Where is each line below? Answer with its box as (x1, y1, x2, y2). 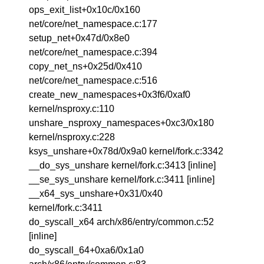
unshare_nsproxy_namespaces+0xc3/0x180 (29, 118, 214, 128)
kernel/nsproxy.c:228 (29, 132, 115, 142)
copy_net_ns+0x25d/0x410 (29, 61, 143, 71)
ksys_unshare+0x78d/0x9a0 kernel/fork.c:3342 (29, 146, 224, 156)
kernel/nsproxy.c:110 (29, 104, 115, 114)
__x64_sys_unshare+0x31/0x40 (29, 189, 163, 199)
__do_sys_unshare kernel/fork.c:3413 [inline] (29, 160, 216, 170)
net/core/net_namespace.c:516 (29, 75, 158, 85)
